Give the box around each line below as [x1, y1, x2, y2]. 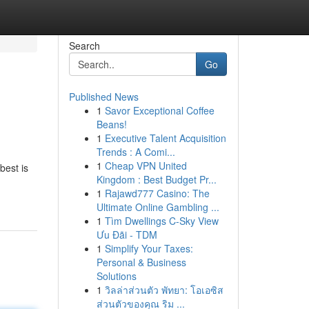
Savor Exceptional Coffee [104, 103, 215, 117]
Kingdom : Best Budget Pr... [96, 172, 217, 186]
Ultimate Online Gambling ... [96, 200, 219, 214]
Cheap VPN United [104, 159, 187, 172]
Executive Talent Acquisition [104, 131, 226, 145]
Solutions [96, 269, 137, 283]
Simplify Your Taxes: [104, 241, 193, 255]
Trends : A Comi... [96, 145, 175, 159]
